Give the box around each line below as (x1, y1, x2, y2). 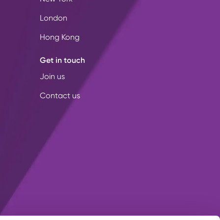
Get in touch (39, 55, 85, 65)
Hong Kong (39, 32, 80, 42)
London (39, 13, 67, 23)
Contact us (39, 90, 80, 100)
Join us (39, 71, 65, 81)
